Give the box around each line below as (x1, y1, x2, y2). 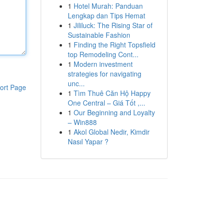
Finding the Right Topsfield (73, 40, 155, 49)
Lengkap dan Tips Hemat (67, 11, 145, 20)
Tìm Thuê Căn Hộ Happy (73, 88, 151, 98)
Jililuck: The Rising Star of (73, 20, 153, 30)
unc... (67, 78, 85, 88)
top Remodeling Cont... (67, 49, 139, 59)
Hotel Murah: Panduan (73, 1, 143, 11)
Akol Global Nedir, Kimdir (73, 127, 150, 137)
